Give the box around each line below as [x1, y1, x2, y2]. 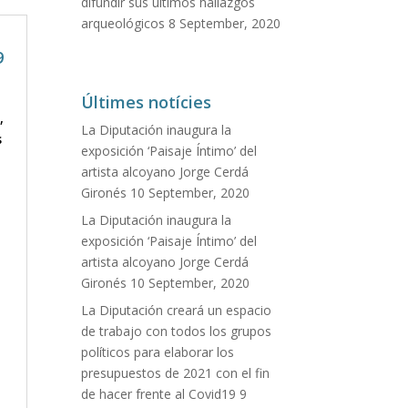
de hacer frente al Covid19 [81, 384, 237, 403]
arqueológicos [81, 14, 166, 32]
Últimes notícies [81, 90, 212, 113]
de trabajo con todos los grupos [81, 321, 272, 340]
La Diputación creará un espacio [81, 301, 272, 319]
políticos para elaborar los [81, 342, 235, 361]
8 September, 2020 [168, 14, 281, 32]
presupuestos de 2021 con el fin [81, 363, 270, 382]
